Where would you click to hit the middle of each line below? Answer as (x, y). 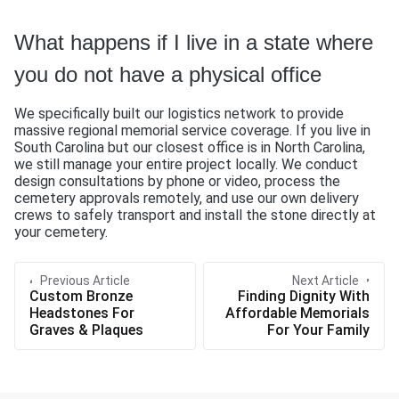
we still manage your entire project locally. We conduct (186, 165)
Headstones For (82, 313)
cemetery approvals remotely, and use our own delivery (187, 199)
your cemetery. (61, 232)
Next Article (326, 281)
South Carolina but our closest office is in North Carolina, (190, 148)
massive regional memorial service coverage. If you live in (192, 131)
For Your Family (318, 330)
